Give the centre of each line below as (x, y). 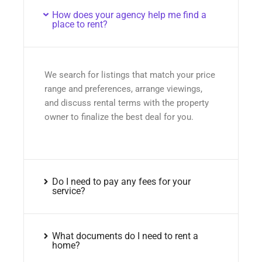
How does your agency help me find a (129, 15)
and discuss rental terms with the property (127, 103)
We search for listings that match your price (130, 75)
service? (68, 191)
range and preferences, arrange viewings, (123, 89)
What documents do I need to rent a (125, 236)
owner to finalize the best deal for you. (119, 117)
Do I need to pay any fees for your (121, 182)
